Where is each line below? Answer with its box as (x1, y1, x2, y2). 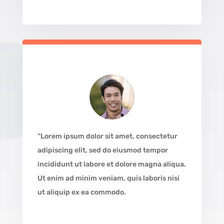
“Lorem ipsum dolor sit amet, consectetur (37, 132, 177, 141)
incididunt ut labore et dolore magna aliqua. (37, 160, 186, 169)
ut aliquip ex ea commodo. (37, 188, 126, 197)
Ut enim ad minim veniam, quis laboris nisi (37, 174, 179, 183)
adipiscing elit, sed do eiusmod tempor (37, 146, 168, 155)
